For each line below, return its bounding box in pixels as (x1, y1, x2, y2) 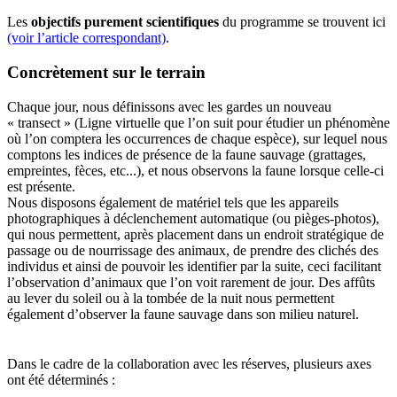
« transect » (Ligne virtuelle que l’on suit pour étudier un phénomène (7, 114, 390, 130)
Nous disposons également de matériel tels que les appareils (7, 194, 339, 210)
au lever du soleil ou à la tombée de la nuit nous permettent (7, 290, 334, 306)
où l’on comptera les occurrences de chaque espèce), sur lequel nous (7, 130, 387, 146)
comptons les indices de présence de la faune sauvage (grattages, (7, 146, 366, 162)
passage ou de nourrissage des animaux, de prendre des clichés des (7, 242, 378, 258)
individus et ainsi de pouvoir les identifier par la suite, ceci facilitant (7, 258, 381, 274)
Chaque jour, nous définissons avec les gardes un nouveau (7, 98, 331, 114)
